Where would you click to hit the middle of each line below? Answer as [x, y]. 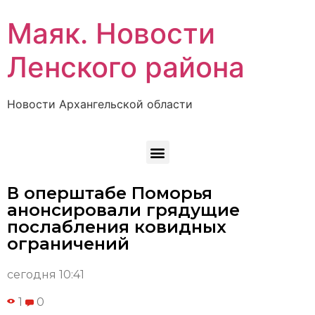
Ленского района [126, 67]
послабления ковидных [117, 227]
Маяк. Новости [111, 33]
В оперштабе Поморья [110, 193]
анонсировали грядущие [123, 210]
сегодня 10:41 [46, 275]
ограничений [68, 244]
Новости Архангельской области [100, 104]
